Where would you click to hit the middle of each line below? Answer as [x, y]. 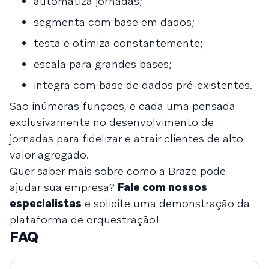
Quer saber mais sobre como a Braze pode [118, 171]
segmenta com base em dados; [114, 22]
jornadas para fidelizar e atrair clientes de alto [126, 138]
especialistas [46, 203]
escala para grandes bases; [103, 64]
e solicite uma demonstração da [166, 203]
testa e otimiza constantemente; [118, 43]
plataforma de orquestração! [84, 219]
